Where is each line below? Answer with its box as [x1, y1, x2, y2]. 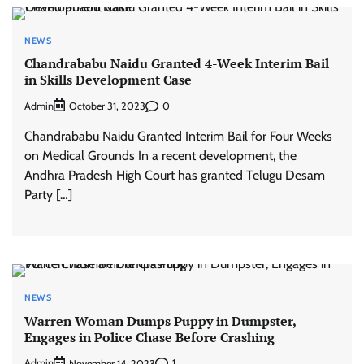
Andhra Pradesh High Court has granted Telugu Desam [24, 167, 325, 184]
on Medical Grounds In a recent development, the [24, 148, 297, 164]
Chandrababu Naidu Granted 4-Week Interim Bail [24, 54, 329, 72]
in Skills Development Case [24, 70, 192, 89]
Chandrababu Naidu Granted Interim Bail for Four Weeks [24, 128, 332, 145]
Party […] [24, 187, 72, 203]
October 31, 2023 [69, 100, 145, 113]
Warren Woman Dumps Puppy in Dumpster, [24, 311, 297, 330]
